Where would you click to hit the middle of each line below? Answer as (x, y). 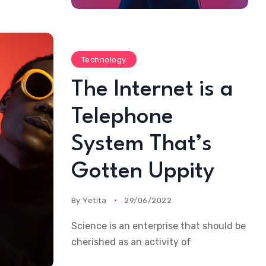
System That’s (141, 144)
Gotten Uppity (142, 172)
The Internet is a (152, 90)
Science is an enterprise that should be (158, 226)
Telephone (122, 117)
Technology (104, 59)
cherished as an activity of (131, 242)
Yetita (95, 200)
